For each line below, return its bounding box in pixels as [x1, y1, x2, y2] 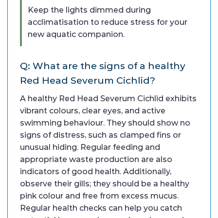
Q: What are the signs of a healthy [20, 60, 185, 72]
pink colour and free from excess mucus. [20, 191, 179, 201]
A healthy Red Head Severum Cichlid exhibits [20, 94, 197, 104]
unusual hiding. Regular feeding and [20, 143, 160, 152]
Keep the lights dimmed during [28, 5, 151, 15]
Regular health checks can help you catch [20, 203, 182, 213]
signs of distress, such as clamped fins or [20, 130, 181, 140]
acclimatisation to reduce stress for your [28, 18, 187, 27]
